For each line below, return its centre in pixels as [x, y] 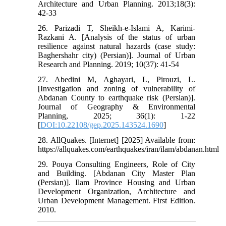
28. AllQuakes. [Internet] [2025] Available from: [117, 140]
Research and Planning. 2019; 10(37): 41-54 [109, 64]
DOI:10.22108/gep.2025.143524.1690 [102, 125]
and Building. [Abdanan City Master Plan [117, 173]
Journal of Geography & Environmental [117, 106]
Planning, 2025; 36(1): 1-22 [117, 116]
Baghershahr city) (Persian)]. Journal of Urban [117, 55]
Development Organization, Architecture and [117, 191]
